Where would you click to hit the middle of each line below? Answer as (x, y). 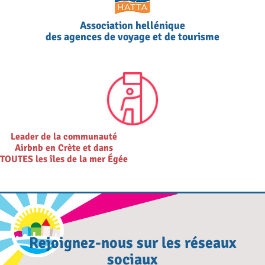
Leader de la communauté (64, 137)
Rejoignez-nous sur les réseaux (132, 243)
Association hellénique (132, 26)
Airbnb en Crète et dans (64, 148)
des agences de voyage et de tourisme (132, 37)
